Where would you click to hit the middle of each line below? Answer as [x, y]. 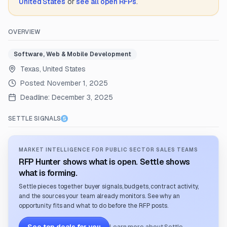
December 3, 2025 [82, 97]
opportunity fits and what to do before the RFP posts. [93, 206]
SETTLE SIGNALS [35, 119]
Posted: [34, 83]
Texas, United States [53, 69]
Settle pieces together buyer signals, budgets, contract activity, [109, 186]
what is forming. [48, 173]
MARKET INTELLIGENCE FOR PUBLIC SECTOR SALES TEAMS [108, 150]
